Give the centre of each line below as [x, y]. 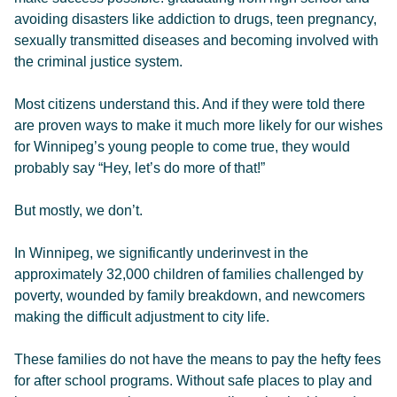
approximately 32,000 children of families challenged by [189, 274]
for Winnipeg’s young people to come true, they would [182, 147]
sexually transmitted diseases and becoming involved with [196, 40]
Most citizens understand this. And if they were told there [190, 104]
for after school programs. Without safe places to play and [193, 381]
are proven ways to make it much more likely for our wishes [198, 125]
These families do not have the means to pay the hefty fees [198, 359]
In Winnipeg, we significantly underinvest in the [161, 253]
